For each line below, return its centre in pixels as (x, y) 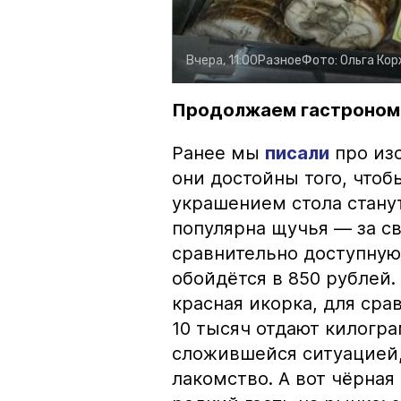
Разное (280, 61)
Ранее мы (218, 154)
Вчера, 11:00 (222, 61)
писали (297, 154)
